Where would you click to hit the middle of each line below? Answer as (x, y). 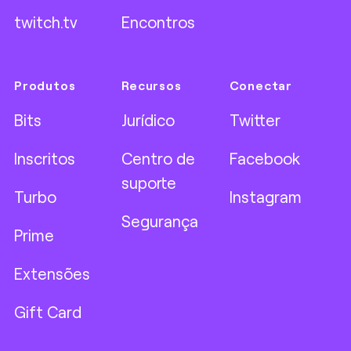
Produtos (45, 85)
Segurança (160, 221)
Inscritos (45, 158)
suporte (149, 183)
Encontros (159, 22)
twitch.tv (46, 22)
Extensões (52, 273)
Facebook (264, 158)
